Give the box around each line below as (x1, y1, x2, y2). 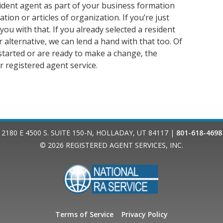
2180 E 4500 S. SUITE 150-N (1, 127, 92, 137)
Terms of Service (55, 209, 113, 219)
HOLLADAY (96, 127, 133, 137)
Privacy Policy (121, 209, 168, 219)
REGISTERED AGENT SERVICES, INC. (66, 140, 183, 150)
